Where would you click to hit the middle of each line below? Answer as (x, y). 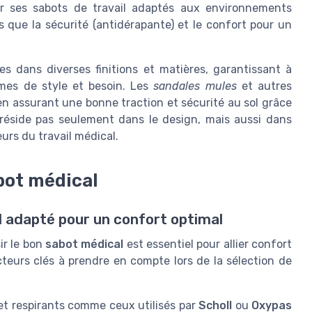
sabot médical (84, 244)
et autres (264, 86)
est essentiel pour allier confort (208, 244)
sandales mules (195, 86)
